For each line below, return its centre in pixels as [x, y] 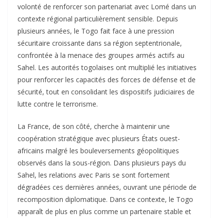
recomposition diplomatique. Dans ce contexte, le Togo [105, 199]
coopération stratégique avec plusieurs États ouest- [99, 138]
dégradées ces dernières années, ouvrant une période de [107, 187]
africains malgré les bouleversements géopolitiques [98, 150]
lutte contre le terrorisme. [58, 104]
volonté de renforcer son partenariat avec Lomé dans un [107, 6]
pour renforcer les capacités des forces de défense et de [107, 79]
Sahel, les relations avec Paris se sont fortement [94, 175]
